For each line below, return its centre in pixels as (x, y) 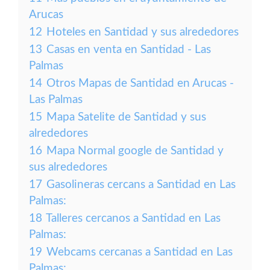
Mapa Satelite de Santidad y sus (126, 117)
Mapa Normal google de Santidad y (135, 151)
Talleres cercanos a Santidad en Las (133, 218)
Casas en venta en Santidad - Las (129, 50)
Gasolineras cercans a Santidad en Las (141, 185)
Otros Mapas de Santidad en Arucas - (140, 83)
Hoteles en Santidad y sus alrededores (143, 32)
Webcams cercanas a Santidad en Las (140, 252)
